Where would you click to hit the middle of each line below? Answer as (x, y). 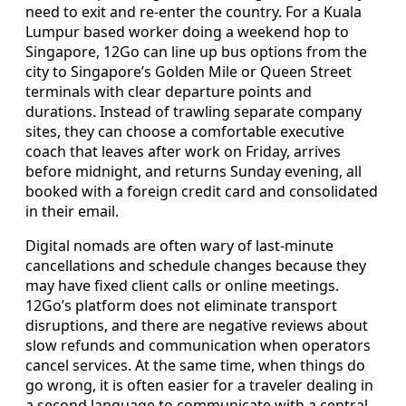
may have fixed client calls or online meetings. (182, 286)
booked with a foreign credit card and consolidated (202, 192)
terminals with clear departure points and (169, 92)
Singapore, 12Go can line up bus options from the (196, 52)
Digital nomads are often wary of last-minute (179, 246)
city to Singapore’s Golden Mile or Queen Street (188, 72)
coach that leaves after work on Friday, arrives (183, 152)
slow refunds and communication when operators (198, 346)
